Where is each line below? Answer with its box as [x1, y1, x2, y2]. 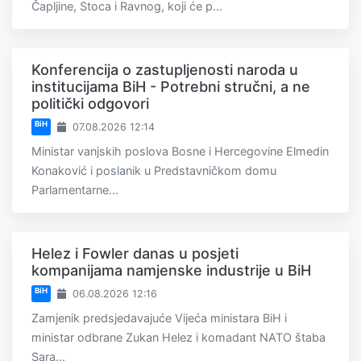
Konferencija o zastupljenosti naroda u [31, 61, 298, 79]
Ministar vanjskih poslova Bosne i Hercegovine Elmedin [31, 144, 329, 159]
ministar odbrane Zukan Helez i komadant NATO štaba [31, 330, 326, 345]
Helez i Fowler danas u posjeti [31, 245, 239, 263]
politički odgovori [31, 95, 149, 113]
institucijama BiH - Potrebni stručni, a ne [31, 78, 310, 96]
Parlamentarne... [31, 183, 118, 197]
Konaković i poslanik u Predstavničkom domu [31, 164, 276, 178]
